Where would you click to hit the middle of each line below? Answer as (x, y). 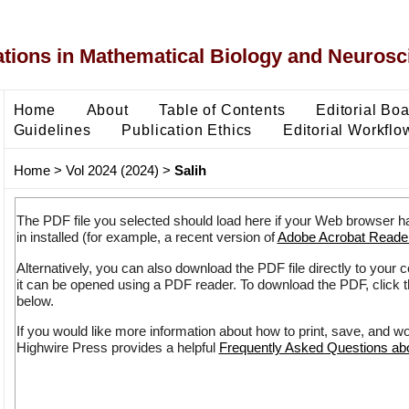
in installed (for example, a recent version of (147, 237)
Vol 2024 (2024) (112, 171)
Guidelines (52, 129)
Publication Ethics (187, 129)
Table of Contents (222, 109)
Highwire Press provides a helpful (117, 348)
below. (35, 300)
